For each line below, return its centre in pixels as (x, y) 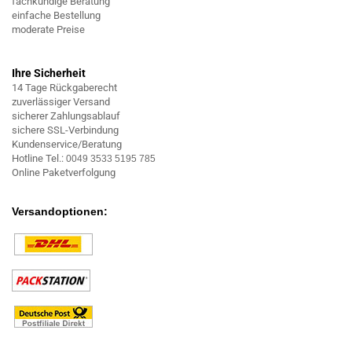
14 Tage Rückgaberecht (64, 88)
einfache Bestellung (56, 15)
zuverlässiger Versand (61, 102)
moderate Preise (48, 29)
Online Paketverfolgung (64, 172)
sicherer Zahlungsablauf (66, 116)
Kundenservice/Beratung (67, 144)
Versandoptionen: (60, 211)
